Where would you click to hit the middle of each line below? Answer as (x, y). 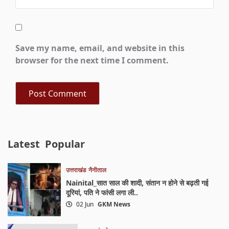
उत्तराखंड (76, 170)
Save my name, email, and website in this (100, 48)
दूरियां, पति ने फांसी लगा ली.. (102, 193)
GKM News (114, 204)
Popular (65, 144)
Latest (24, 144)
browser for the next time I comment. (92, 61)
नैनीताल (98, 170)
